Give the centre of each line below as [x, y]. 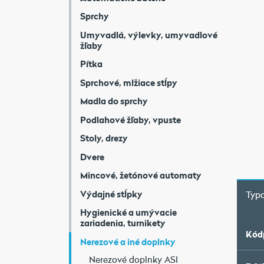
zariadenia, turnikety [123, 223]
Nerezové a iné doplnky [128, 241]
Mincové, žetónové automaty [141, 175]
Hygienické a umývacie [128, 212]
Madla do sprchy [114, 101]
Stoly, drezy [104, 138]
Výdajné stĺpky [111, 194]
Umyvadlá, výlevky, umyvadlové [149, 34]
